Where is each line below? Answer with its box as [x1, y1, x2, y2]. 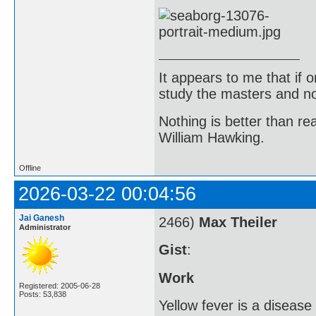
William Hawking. [159, 130, 265, 146]
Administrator [19, 222, 71, 231]
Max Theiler [199, 214, 277, 230]
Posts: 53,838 [19, 289, 66, 298]
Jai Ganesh [19, 212, 64, 223]
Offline [19, 163, 41, 172]
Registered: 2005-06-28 [19, 281, 100, 290]
